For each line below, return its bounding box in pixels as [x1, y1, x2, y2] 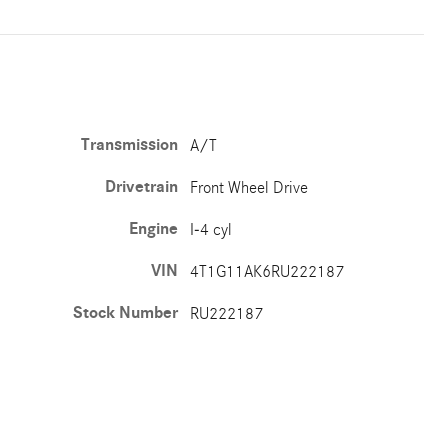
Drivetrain [105, 177, 179, 197]
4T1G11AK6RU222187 [190, 262, 345, 281]
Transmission [81, 135, 179, 155]
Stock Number [73, 303, 179, 323]
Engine [129, 219, 179, 239]
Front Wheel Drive [190, 178, 309, 197]
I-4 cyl [190, 220, 233, 239]
